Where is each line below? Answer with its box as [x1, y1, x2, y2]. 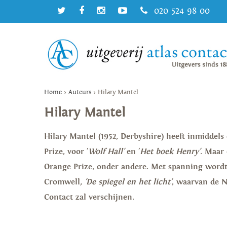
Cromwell [44, 177, 80, 187]
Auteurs [68, 89, 91, 96]
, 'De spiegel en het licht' [80, 177, 172, 187]
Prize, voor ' [44, 146, 88, 157]
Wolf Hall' [88, 146, 124, 157]
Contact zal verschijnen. [44, 192, 134, 202]
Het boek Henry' [140, 146, 200, 157]
